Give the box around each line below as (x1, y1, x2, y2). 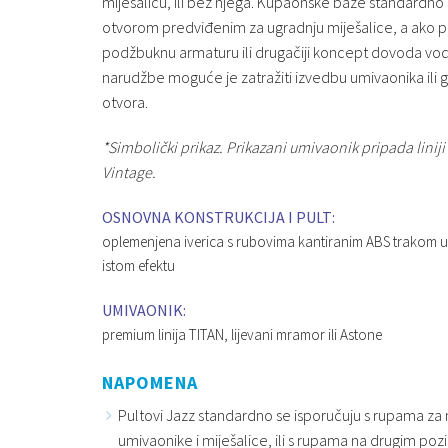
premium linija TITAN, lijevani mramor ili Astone (102, 324, 382, 344)
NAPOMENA (102, 370, 198, 394)
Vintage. (102, 161, 156, 182)
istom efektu (102, 255, 175, 275)
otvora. (102, 91, 148, 112)
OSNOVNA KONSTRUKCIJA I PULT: (102, 206, 335, 227)
